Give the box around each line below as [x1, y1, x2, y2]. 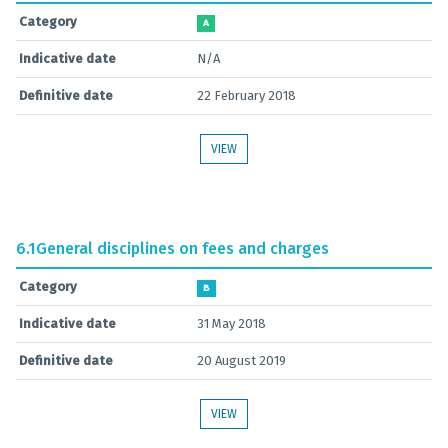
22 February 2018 [197, 88, 296, 103]
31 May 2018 [197, 316, 266, 331]
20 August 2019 [197, 353, 286, 368]
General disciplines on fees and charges [36, 239, 329, 258]
